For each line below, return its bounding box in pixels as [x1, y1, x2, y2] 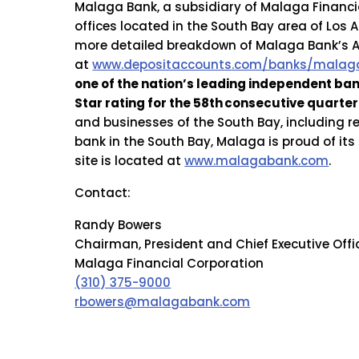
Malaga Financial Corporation [75, 255, 264, 272]
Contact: [75, 184, 131, 202]
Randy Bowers [75, 216, 163, 234]
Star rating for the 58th [75, 95, 224, 112]
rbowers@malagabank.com [75, 293, 251, 311]
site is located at [75, 152, 182, 170]
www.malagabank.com [184, 152, 329, 170]
